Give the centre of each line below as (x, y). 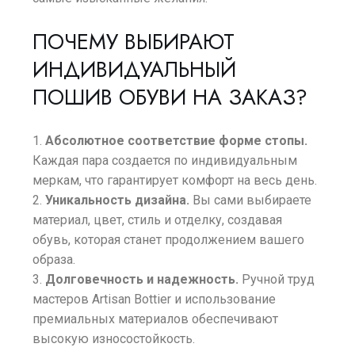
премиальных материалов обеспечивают (156, 319)
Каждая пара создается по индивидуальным (165, 160)
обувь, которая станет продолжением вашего (169, 240)
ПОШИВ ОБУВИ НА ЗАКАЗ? (170, 97)
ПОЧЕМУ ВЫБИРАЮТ (134, 42)
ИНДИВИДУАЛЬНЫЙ (135, 69)
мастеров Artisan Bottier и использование (155, 299)
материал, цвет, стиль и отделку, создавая (158, 220)
